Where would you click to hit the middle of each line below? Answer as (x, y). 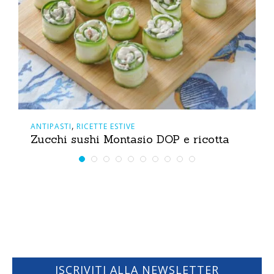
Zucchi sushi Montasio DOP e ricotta (130, 139)
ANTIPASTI (51, 126)
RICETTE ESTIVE (106, 126)
